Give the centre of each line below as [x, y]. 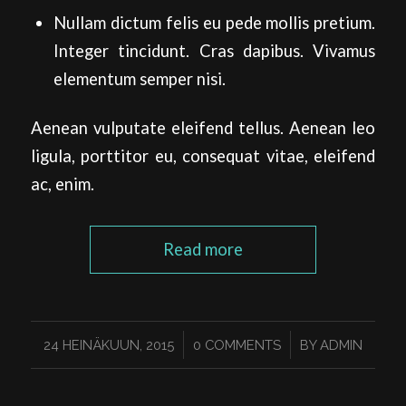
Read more [203, 249]
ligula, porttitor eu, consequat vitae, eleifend [203, 155]
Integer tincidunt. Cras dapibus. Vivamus [214, 50]
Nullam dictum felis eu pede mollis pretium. [214, 22]
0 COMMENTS [237, 344]
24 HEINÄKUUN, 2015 [108, 344]
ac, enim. [62, 184]
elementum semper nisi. [139, 78]
